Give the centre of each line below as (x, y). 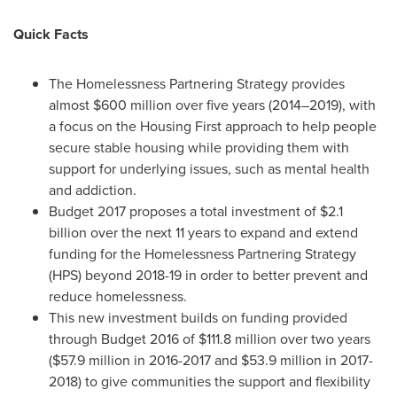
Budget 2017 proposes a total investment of (184, 211)
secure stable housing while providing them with (199, 148)
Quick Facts (51, 34)
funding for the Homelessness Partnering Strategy (202, 254)
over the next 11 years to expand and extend (222, 233)
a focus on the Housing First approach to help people (213, 126)
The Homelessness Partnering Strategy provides (197, 84)
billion (68, 233)
